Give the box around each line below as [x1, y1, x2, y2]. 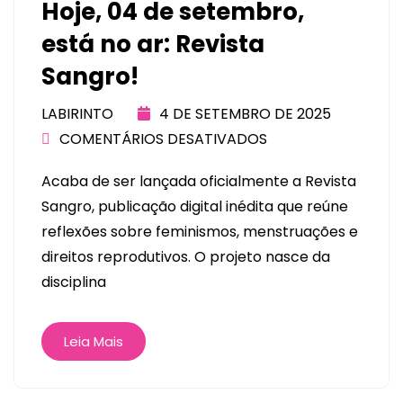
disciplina [41, 272, 106, 293]
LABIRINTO [41, 103, 113, 124]
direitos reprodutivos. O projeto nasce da [41, 246, 330, 268]
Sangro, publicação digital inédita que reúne [41, 196, 348, 218]
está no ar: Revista [41, 28, 264, 60]
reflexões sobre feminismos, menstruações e [41, 221, 358, 243]
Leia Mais [64, 332, 123, 352]
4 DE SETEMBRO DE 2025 [159, 103, 331, 124]
